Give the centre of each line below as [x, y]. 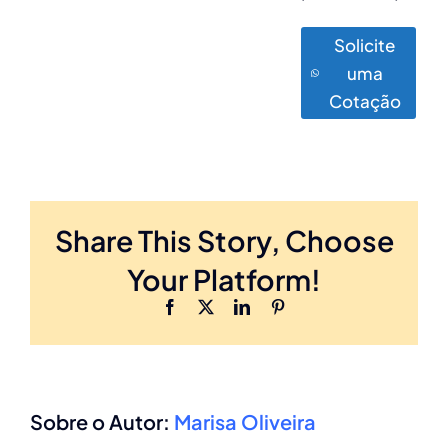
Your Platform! [224, 279]
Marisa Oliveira [245, 422]
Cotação [364, 101]
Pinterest [312, 306]
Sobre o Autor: [102, 422]
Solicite [365, 45]
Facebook [208, 306]
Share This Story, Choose [224, 240]
